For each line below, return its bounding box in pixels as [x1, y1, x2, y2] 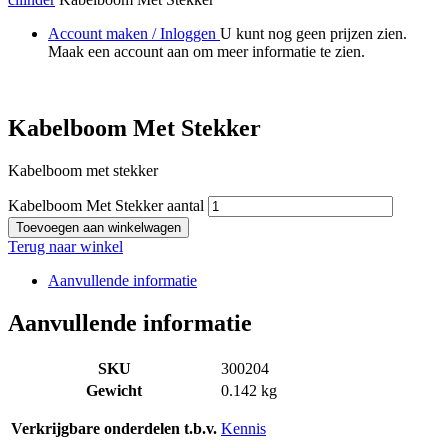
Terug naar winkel [8, 238, 123, 256]
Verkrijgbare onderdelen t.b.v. [11, 420, 217, 438]
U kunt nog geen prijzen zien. [220, 25, 407, 43]
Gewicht [86, 382, 142, 400]
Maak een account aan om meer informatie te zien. [48, 43, 365, 61]
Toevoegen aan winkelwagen [16, 220, 181, 236]
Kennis [221, 420, 266, 438]
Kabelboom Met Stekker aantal [8, 197, 204, 215]
